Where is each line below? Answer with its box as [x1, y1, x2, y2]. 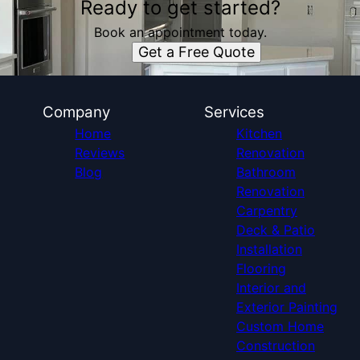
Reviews [75, 145, 125, 161]
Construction [235, 337, 315, 354]
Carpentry [235, 202, 297, 219]
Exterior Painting [235, 299, 337, 315]
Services [203, 103, 264, 121]
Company [43, 103, 111, 121]
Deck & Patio [235, 222, 315, 238]
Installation [235, 241, 302, 257]
